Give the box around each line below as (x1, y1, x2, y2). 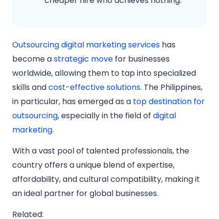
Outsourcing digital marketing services (12, 39, 160, 50)
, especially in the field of (58, 109, 153, 121)
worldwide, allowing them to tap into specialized (12, 67, 196, 79)
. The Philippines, (140, 81, 202, 93)
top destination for (133, 95, 205, 107)
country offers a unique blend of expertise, (12, 159, 175, 171)
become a (12, 53, 54, 65)
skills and (12, 81, 48, 93)
